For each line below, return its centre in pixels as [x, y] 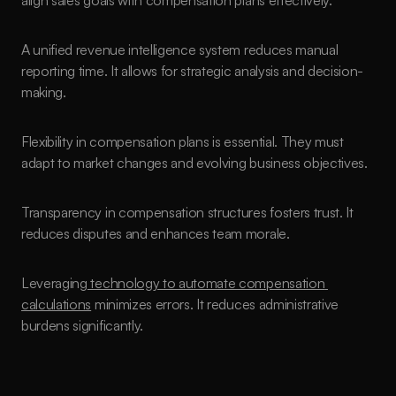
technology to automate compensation [206, 283]
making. [44, 92]
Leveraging [54, 283]
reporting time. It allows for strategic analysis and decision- [193, 71]
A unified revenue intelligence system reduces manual [180, 49]
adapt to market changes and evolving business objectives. [194, 163]
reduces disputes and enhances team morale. [156, 233]
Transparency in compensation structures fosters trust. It [187, 212]
